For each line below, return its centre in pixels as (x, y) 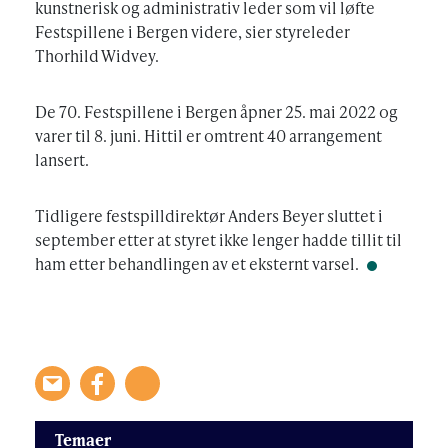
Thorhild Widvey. (97, 55)
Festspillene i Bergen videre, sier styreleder (192, 31)
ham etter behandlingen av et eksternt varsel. (197, 263)
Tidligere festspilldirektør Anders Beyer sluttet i (209, 215)
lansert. (62, 159)
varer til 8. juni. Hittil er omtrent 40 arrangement (208, 135)
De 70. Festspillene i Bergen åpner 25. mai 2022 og (216, 111)
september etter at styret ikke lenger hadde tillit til (218, 239)
